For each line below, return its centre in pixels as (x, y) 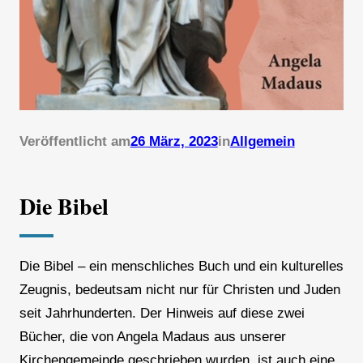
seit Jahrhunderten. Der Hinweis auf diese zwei (162, 314)
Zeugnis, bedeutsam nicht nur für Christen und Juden (179, 290)
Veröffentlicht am (75, 142)
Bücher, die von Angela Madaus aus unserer (152, 337)
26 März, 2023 (174, 142)
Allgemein (262, 142)
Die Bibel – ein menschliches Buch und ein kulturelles (181, 267)
